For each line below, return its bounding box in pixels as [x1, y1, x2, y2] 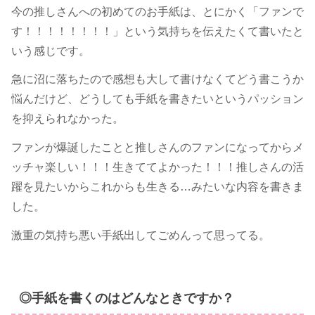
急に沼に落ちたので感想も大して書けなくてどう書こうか [11, 73, 304, 86]
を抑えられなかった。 [11, 112, 124, 125]
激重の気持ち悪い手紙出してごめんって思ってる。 [11, 229, 270, 242]
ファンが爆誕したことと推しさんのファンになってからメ [11, 141, 304, 154]
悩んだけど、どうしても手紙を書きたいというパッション [11, 93, 304, 105]
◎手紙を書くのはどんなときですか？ [18, 291, 234, 306]
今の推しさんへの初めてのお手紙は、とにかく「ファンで [11, 5, 304, 18]
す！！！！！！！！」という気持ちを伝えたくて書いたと [11, 25, 304, 37]
